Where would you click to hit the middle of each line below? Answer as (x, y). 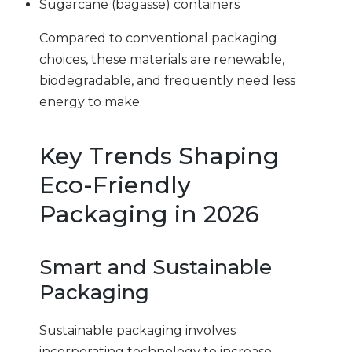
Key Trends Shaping (159, 156)
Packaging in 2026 (149, 214)
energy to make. (91, 101)
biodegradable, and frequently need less (167, 80)
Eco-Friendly (115, 185)
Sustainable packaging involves (137, 330)
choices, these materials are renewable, (162, 59)
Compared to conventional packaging (158, 38)
